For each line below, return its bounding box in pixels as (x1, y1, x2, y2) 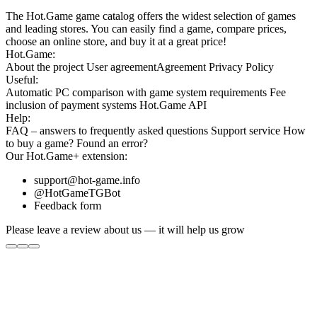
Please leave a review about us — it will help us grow (6, 224, 245, 236)
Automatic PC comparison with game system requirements (6, 86, 270, 99)
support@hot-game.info (34, 174, 140, 187)
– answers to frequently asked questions (31, 125, 208, 137)
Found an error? (76, 137, 148, 150)
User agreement (86, 61, 156, 74)
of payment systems (49, 99, 137, 112)
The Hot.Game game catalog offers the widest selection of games (6, 10, 296, 23)
